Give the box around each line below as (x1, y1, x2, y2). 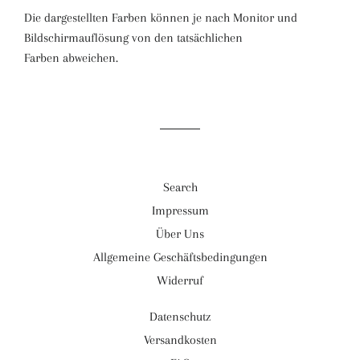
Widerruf (157, 273, 203, 288)
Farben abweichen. (24, 51, 125, 66)
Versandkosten (143, 333, 217, 348)
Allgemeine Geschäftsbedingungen (92, 250, 268, 265)
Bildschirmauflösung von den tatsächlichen (24, 31, 243, 46)
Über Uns (156, 227, 204, 242)
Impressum (151, 203, 209, 219)
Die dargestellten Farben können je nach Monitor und (24, 10, 297, 26)
